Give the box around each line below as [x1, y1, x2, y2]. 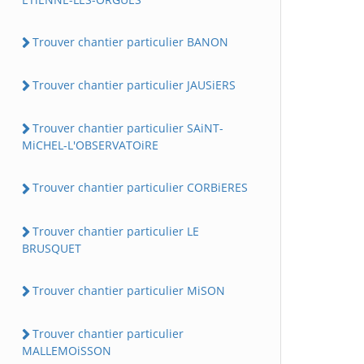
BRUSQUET [22, 240, 81, 256]
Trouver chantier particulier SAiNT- [32, 120, 223, 136]
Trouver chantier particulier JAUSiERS [32, 76, 236, 93]
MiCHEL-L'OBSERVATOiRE [22, 137, 158, 154]
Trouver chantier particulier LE [32, 223, 199, 239]
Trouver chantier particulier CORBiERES [32, 180, 248, 196]
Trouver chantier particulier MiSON [32, 282, 225, 298]
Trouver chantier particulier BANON [32, 33, 228, 50]
